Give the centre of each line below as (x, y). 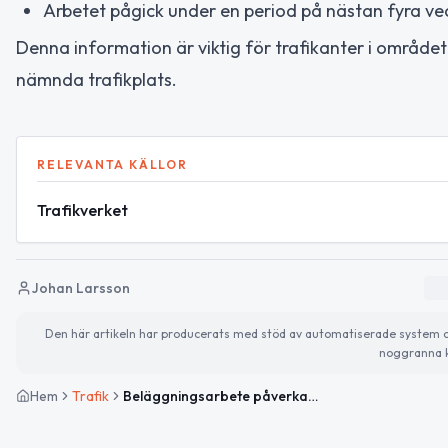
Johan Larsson (81, 287)
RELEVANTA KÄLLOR (112, 164)
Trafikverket (82, 209)
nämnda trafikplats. (96, 79)
